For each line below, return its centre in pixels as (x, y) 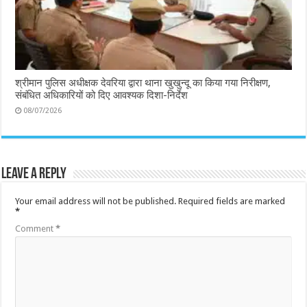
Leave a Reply (34, 174)
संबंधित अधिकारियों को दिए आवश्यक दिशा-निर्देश (102, 95)
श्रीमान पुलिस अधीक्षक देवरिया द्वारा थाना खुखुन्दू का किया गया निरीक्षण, (143, 83)
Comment (36, 228)
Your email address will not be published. (96, 201)
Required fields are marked (232, 201)
